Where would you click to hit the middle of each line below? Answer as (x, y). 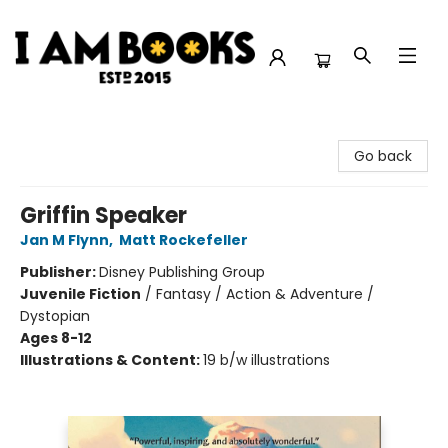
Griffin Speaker (103, 215)
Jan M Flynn (64, 240)
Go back (383, 156)
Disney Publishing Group (182, 272)
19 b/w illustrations (266, 360)
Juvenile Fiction (80, 294)
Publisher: (59, 272)
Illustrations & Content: (111, 360)
